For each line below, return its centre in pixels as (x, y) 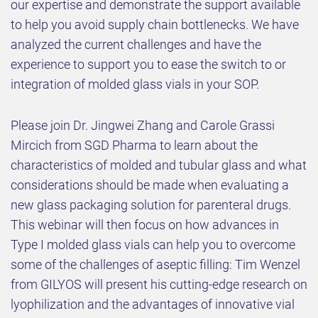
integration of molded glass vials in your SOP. (135, 84)
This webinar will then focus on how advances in (145, 224)
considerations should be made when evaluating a (150, 185)
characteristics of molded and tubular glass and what (159, 165)
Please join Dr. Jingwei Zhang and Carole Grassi (143, 125)
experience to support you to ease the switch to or (148, 64)
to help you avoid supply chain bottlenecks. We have (155, 24)
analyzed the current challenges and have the (136, 44)
